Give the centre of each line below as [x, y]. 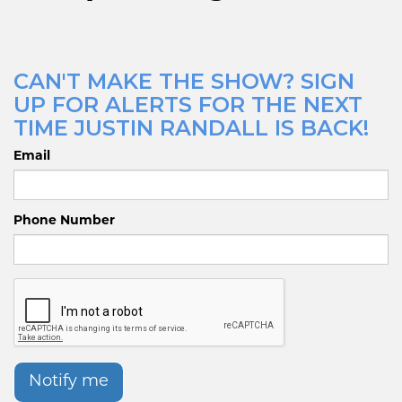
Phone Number [64, 221]
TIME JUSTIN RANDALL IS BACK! [191, 128]
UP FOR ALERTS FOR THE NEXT [188, 105]
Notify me [69, 382]
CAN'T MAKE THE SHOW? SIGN [184, 81]
